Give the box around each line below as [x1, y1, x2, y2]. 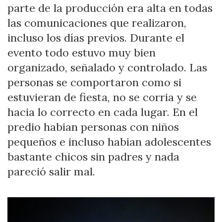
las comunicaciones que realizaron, [7, 15, 186, 30]
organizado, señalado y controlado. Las [7, 60, 207, 74]
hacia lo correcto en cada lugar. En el [7, 105, 198, 119]
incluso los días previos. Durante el [7, 30, 184, 45]
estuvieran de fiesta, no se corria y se [7, 90, 197, 104]
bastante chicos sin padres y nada [7, 149, 179, 164]
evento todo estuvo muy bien [7, 45, 156, 59]
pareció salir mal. [7, 164, 95, 178]
